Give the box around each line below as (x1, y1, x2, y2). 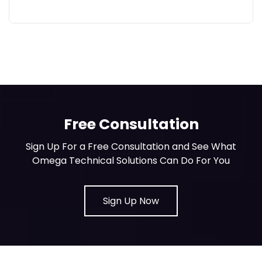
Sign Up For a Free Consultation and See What (26, 140, 236, 153)
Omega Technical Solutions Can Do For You (32, 154, 230, 167)
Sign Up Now (103, 194, 159, 208)
